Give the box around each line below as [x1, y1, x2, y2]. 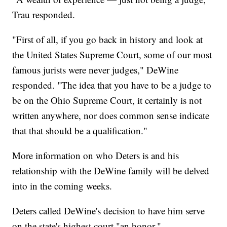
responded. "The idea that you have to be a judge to [12, 78, 212, 91]
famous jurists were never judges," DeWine [12, 63, 179, 76]
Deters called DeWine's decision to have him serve [12, 204, 205, 217]
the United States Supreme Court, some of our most [12, 48, 212, 61]
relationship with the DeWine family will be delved [12, 164, 210, 177]
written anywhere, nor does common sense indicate [12, 108, 210, 122]
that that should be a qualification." [12, 124, 148, 137]
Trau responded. [12, 8, 75, 21]
